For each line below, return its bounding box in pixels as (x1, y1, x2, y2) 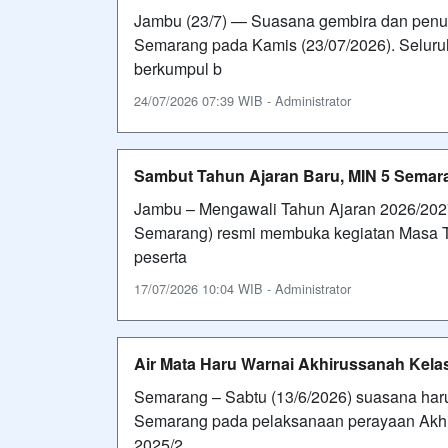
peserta (134, 244, 187, 268)
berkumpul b (134, 56, 222, 80)
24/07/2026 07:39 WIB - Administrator (134, 90, 351, 110)
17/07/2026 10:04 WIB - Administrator (134, 278, 351, 298)
